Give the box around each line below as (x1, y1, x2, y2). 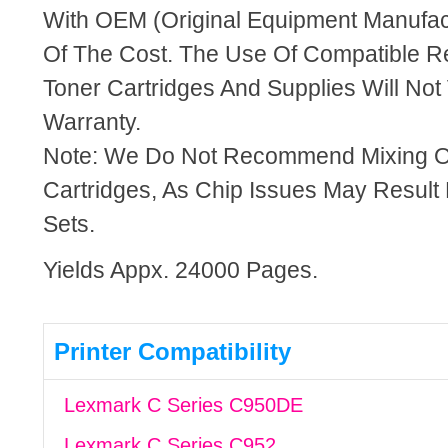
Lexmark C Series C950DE (63, 394, 303, 416)
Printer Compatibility (53, 338, 291, 365)
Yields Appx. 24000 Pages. (42, 257, 318, 283)
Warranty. (42, 109, 141, 135)
